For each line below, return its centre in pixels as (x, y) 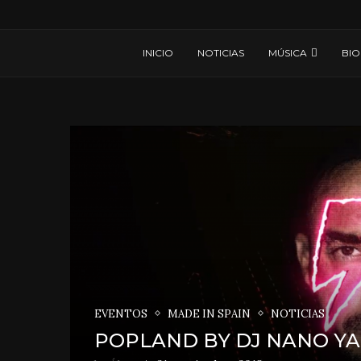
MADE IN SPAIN (209, 313)
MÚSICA (287, 53)
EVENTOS (121, 313)
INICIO (158, 53)
